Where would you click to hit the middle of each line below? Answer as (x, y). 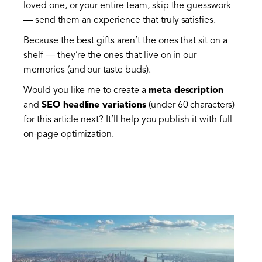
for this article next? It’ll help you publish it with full (128, 120)
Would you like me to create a (86, 91)
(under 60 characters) (190, 106)
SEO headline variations (94, 106)
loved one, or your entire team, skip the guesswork (127, 6)
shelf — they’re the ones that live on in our (110, 56)
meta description (186, 91)
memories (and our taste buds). (87, 70)
